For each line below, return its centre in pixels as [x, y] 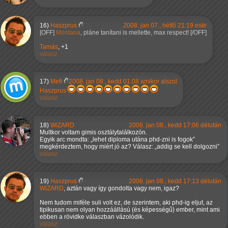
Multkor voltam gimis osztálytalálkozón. [93, 133]
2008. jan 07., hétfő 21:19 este [165, 26]
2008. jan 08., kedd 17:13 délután [175, 181]
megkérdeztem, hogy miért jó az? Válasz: [97, 147]
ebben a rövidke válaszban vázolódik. [92, 217]
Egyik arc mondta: [65, 140]
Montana [68, 33]
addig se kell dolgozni [187, 147]
